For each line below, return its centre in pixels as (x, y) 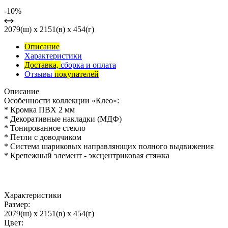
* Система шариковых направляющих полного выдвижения (109, 147)
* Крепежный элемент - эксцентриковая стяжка (87, 156)
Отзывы (39, 74)
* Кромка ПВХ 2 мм (39, 110)
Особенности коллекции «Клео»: (62, 101)
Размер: (17, 205)
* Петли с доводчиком (43, 137)
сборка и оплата (88, 65)
